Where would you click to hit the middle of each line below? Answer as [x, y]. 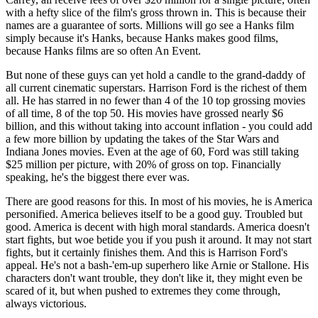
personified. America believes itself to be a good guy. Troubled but [154, 214]
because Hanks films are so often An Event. [103, 50]
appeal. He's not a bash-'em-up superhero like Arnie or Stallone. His [157, 265]
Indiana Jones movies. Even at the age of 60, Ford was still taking [152, 151]
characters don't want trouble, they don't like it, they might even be [154, 278]
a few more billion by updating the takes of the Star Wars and [142, 138]
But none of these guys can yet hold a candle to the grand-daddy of [155, 75]
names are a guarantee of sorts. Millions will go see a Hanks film [150, 25]
